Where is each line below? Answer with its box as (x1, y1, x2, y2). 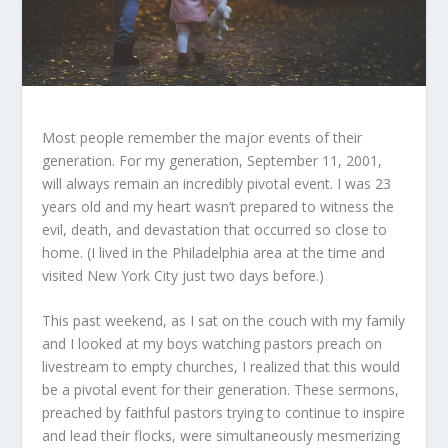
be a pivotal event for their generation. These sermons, (42, 380, 400, 400)
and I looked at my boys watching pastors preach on (42, 334, 383, 354)
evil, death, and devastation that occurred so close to (42, 219, 388, 239)
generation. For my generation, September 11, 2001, (42, 150, 383, 170)
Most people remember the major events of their (42, 127, 363, 147)
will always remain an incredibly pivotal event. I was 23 (42, 173, 392, 193)
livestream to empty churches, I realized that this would (42, 357, 401, 377)
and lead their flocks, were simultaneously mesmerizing (42, 426, 401, 446)
